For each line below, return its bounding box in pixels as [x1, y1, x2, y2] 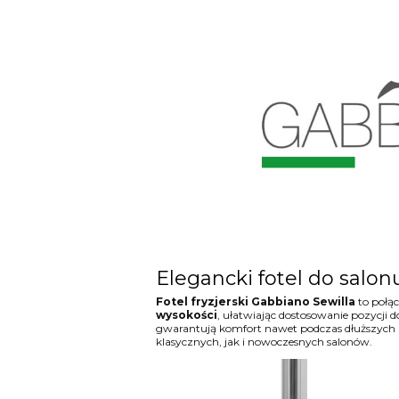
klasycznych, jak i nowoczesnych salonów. [155, 334, 372, 348]
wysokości [155, 307, 217, 322]
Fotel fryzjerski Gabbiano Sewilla [155, 294, 355, 308]
